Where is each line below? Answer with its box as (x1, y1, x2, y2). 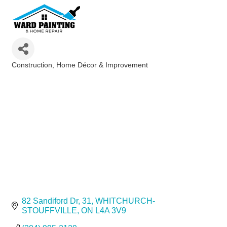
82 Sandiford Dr (22, 197, 78, 206)
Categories (11, 68, 45, 76)
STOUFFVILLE (22, 206, 77, 215)
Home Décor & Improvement (56, 61, 148, 69)
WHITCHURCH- (95, 197, 155, 206)
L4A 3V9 (95, 206, 126, 215)
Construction (12, 61, 52, 69)
